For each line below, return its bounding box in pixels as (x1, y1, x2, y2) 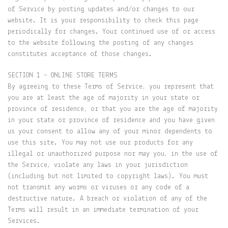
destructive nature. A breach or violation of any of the (8, 195, 207, 203)
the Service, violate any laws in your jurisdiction (8, 161, 188, 169)
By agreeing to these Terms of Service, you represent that (8, 83, 214, 91)
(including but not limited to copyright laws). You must (8, 173, 208, 180)
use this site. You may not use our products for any (8, 139, 193, 147)
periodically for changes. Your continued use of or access (8, 28, 215, 36)
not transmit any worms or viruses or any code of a (8, 184, 189, 191)
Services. (8, 217, 40, 225)
